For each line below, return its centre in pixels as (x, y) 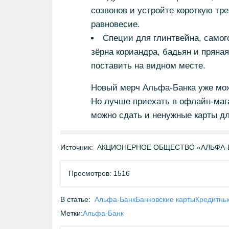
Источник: (77, 147)
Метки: (72, 213)
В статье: (75, 199)
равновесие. (115, 24)
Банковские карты (165, 199)
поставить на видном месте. (148, 66)
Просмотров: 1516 (99, 173)
